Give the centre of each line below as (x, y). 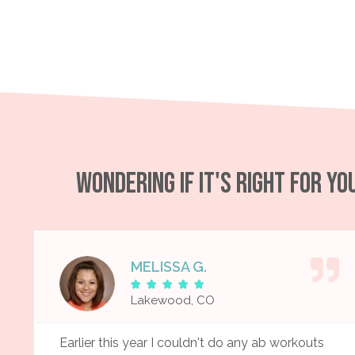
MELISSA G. (168, 266)
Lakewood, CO (172, 300)
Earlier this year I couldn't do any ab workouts (191, 342)
